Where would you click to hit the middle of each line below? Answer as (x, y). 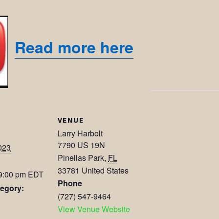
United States (105, 171)
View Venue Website (94, 209)
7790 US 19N (81, 145)
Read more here (74, 47)
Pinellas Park (81, 158)
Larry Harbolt (80, 133)
